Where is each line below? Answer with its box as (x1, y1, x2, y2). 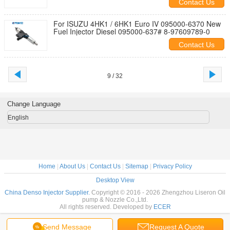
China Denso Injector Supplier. (5, 189, 91, 196)
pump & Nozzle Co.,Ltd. (82, 196, 148, 203)
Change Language (7, 100, 61, 108)
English (7, 114, 29, 121)
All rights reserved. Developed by (59, 203, 154, 210)
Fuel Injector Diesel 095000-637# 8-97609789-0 (53, 26, 210, 36)
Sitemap (125, 163, 148, 170)
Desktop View (95, 177, 135, 184)
